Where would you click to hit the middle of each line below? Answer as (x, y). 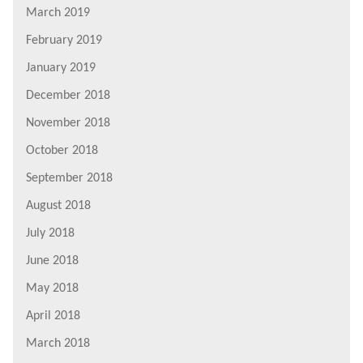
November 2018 (68, 123)
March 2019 (58, 13)
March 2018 (58, 343)
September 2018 (69, 178)
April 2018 (53, 316)
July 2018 (50, 233)
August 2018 (58, 205)
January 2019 (61, 68)
